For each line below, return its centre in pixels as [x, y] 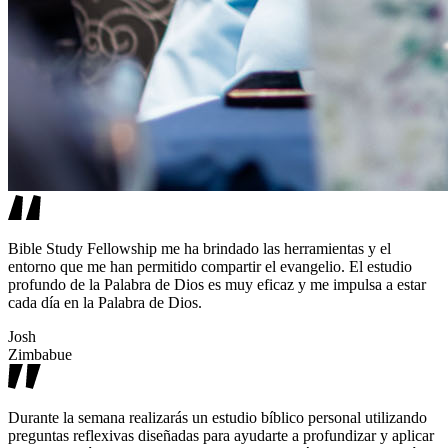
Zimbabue [40, 355]
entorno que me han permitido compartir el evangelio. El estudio [210, 267]
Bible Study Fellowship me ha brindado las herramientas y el [199, 249]
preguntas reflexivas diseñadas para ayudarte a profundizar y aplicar [221, 436]
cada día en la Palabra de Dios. [105, 303]
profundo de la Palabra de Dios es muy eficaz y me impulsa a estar [217, 285]
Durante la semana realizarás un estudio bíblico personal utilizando [217, 418]
